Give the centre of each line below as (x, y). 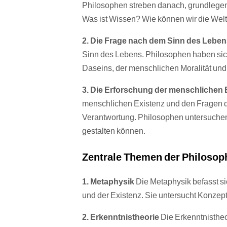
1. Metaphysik (108, 181)
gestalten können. (114, 131)
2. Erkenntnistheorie (121, 217)
